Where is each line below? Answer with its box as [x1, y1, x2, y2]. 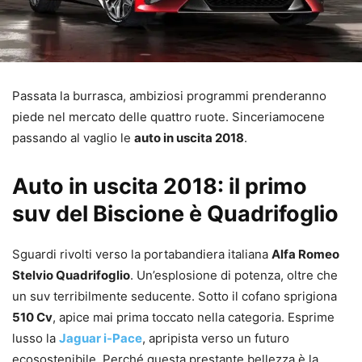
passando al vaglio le [12, 130, 134, 146]
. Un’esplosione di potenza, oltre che [130, 267, 338, 284]
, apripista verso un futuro [142, 330, 289, 347]
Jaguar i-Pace [59, 330, 142, 347]
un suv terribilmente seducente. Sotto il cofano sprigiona [12, 288, 337, 305]
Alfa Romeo [271, 246, 339, 263]
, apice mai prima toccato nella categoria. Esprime [53, 309, 335, 326]
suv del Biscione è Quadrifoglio [12, 200, 339, 228]
